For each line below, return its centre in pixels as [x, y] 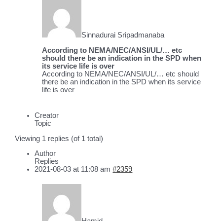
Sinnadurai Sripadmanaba [123, 35]
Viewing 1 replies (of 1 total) [59, 138]
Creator [47, 116]
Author [45, 154]
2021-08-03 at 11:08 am [73, 169]
